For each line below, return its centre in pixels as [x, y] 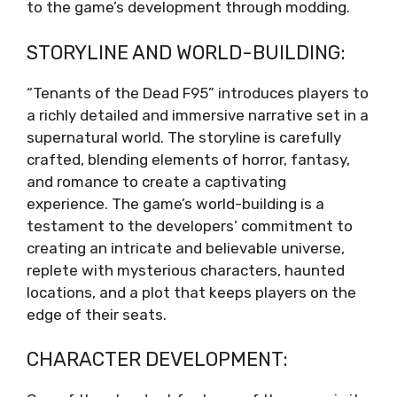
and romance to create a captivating [156, 181]
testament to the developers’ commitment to [190, 226]
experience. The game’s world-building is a [175, 203]
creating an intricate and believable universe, [186, 248]
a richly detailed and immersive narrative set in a [198, 115]
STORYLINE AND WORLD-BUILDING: [186, 52]
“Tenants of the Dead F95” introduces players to [198, 93]
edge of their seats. [97, 314]
